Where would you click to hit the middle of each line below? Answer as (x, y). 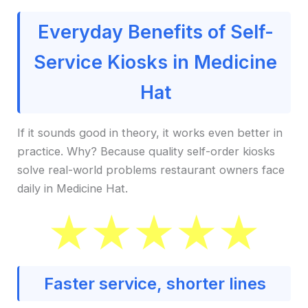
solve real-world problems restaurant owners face (151, 169)
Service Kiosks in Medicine (155, 62)
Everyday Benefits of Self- (155, 32)
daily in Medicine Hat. (73, 188)
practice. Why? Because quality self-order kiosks (146, 151)
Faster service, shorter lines (155, 283)
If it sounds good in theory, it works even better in (150, 132)
